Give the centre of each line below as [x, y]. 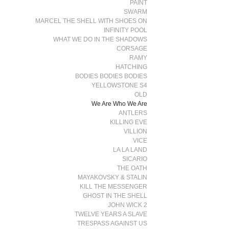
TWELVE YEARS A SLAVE [111, 214]
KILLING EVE [129, 122]
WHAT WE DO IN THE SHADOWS [100, 39]
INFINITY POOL [126, 30]
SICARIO [135, 159]
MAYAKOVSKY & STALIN [113, 177]
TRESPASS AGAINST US [112, 223]
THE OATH [132, 168]
